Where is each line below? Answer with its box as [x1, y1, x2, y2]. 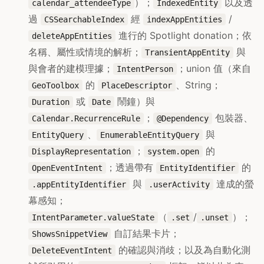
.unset [200, 213, 229, 223]
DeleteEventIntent [32, 246, 112, 256]
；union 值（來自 [177, 62, 251, 75]
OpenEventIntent [32, 163, 103, 173]
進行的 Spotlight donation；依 [115, 29, 252, 42]
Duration [32, 97, 70, 107]
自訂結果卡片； [111, 227, 180, 240]
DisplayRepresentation [32, 147, 131, 157]
